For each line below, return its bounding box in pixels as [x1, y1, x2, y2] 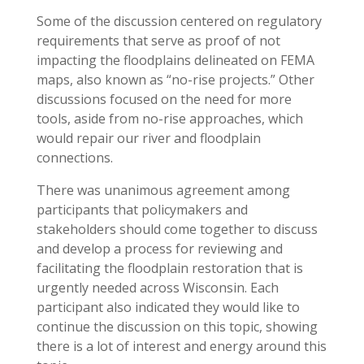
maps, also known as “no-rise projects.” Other [36, 71, 314, 89]
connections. [36, 149, 113, 167]
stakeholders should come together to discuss [36, 220, 318, 239]
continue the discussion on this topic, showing [36, 318, 318, 336]
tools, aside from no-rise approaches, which [36, 110, 303, 128]
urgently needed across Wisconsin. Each [36, 279, 279, 297]
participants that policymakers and [36, 201, 248, 219]
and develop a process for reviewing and [36, 240, 283, 258]
